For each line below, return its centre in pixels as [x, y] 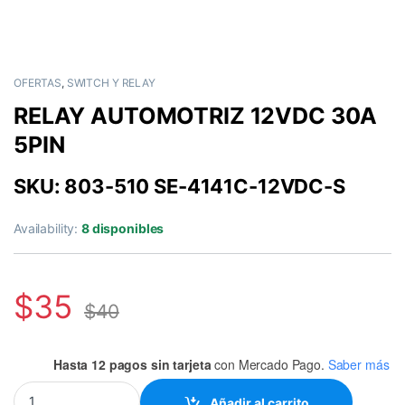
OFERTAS [38, 83]
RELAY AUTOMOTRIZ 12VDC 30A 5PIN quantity [155, 388]
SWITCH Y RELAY [111, 83]
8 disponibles [123, 229]
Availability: [48, 229]
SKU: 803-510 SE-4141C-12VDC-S [179, 187]
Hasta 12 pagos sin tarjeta [132, 364]
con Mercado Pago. [268, 364]
